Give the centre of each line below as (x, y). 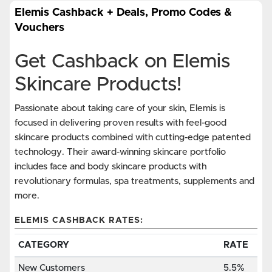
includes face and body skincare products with (110, 167)
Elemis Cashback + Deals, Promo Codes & (123, 13)
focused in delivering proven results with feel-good (121, 123)
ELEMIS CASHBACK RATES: (79, 221)
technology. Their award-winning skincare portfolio (120, 152)
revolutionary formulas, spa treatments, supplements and (134, 182)
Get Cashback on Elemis (122, 62)
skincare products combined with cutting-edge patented (133, 138)
